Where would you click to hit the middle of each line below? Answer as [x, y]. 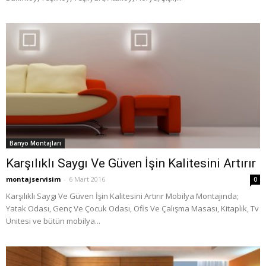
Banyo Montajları [35, 143]
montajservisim [33, 179]
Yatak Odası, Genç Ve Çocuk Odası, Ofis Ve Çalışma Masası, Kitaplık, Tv [132, 209]
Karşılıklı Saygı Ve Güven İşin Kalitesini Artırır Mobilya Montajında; [122, 196]
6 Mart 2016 [87, 179]
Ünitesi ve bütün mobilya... [53, 221]
